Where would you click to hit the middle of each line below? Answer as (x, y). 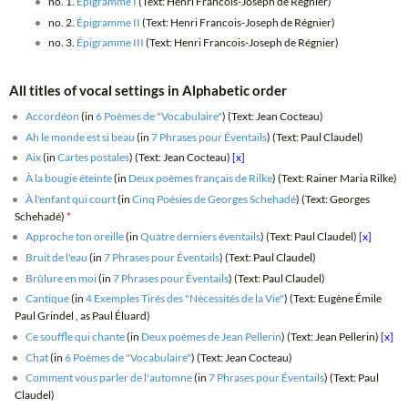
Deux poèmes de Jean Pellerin (212, 336)
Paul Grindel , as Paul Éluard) (83, 316)
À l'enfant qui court (71, 199)
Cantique (48, 299)
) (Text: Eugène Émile (333, 299)
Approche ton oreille (75, 237)
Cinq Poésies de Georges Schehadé (214, 199)
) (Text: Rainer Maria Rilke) (335, 178)
